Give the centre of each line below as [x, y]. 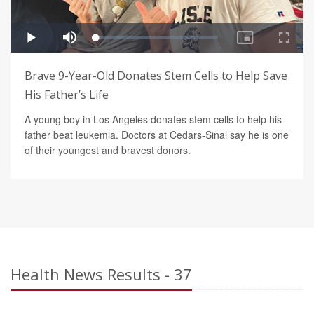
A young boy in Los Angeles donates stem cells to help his [153, 119]
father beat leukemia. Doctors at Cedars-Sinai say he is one [157, 134]
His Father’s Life [67, 94]
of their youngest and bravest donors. [108, 150]
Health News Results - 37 [101, 274]
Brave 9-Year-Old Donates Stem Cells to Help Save [156, 75]
